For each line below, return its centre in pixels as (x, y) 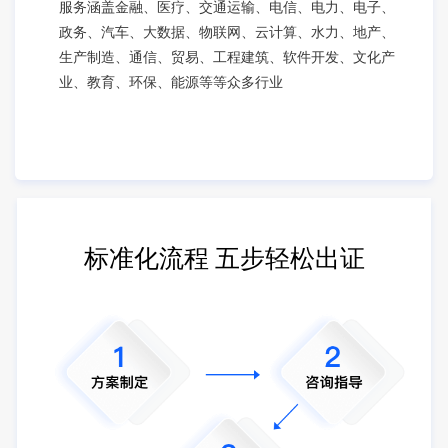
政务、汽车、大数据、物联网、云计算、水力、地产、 (227, 31)
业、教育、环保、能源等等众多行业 (171, 81)
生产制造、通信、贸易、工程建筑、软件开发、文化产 (227, 56)
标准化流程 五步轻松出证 (224, 259)
